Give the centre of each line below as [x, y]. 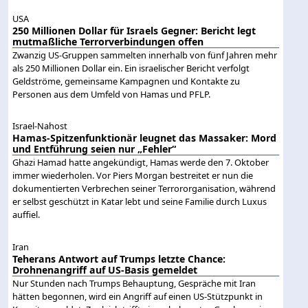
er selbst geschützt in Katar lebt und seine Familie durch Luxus [140, 202]
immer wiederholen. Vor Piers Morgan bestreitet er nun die [133, 176]
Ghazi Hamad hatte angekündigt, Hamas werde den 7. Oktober [141, 163]
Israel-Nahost [40, 126]
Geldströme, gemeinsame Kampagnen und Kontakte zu [126, 81]
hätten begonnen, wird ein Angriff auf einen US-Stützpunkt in [138, 296]
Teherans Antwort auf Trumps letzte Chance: [119, 258]
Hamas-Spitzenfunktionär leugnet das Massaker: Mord [145, 138]
